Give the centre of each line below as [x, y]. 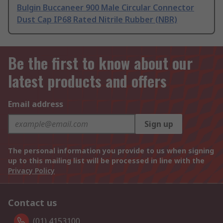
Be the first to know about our [100, 63]
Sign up [159, 124]
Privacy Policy [31, 171]
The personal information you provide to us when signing [111, 151]
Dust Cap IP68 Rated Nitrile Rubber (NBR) [97, 20]
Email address [36, 104]
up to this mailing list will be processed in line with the [106, 161]
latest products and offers [87, 81]
